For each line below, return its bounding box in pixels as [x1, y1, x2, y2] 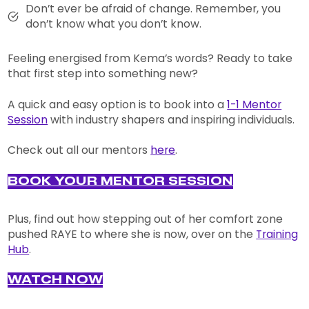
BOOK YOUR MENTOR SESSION [8, 175, 234, 187]
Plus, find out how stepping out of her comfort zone [8, 210, 283, 227]
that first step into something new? [8, 66, 199, 82]
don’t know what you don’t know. [26, 16, 201, 32]
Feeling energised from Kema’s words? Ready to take [8, 50, 293, 67]
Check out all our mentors [8, 142, 151, 159]
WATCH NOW [8, 275, 103, 286]
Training [256, 226, 299, 242]
